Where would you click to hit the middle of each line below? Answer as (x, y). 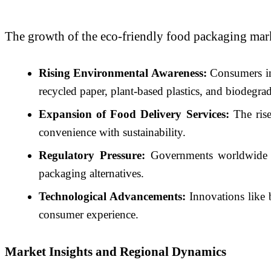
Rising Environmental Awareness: (123, 73)
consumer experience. (89, 214)
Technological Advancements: (113, 196)
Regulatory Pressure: (92, 155)
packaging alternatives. (91, 173)
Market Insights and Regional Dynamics (116, 252)
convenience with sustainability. (112, 132)
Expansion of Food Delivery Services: (134, 114)
